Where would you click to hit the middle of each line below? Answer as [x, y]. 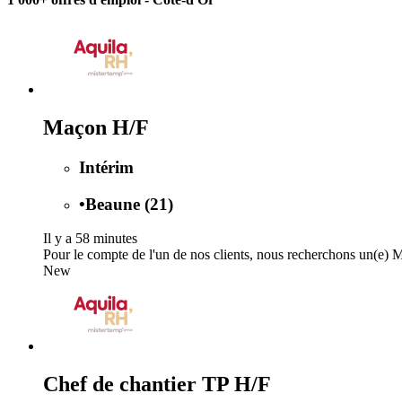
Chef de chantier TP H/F [157, 385]
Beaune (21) [129, 204]
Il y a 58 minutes [90, 239]
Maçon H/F [96, 127]
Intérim [106, 167]
